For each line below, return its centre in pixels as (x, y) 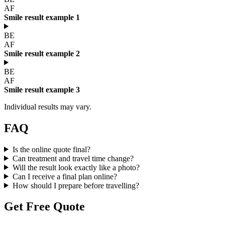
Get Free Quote (44, 207)
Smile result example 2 (42, 53)
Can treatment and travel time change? (73, 158)
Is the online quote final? (51, 149)
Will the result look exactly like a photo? (76, 167)
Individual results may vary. (48, 106)
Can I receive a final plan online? (65, 176)
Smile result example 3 (42, 89)
